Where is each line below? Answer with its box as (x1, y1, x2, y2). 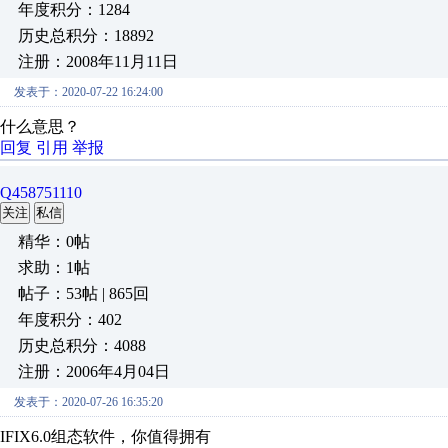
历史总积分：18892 (18, 27, 154, 44)
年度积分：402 (18, 311, 122, 328)
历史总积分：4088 (18, 337, 146, 354)
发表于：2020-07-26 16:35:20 (14, 395, 163, 409)
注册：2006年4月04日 (18, 363, 170, 380)
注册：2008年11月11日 (18, 53, 178, 70)
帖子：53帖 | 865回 (18, 285, 149, 302)
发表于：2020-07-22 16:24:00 (14, 85, 163, 99)
